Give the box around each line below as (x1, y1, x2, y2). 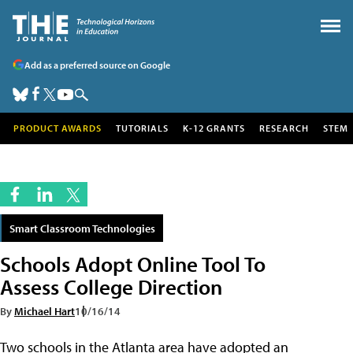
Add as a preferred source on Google (24, 58, 170, 71)
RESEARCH (259, 122, 309, 134)
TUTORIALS (116, 122, 169, 134)
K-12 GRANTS (183, 122, 245, 134)
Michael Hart (14, 303, 75, 318)
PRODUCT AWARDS (13, 122, 102, 134)
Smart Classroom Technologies (9, 221, 155, 236)
